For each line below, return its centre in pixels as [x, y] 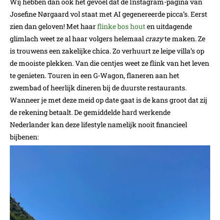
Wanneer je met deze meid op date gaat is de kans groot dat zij [109, 100]
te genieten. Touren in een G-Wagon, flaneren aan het [95, 75]
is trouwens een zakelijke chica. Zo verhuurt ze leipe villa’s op [107, 51]
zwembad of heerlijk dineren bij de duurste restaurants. [98, 87]
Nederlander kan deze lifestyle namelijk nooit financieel [98, 124]
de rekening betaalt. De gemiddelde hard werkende [90, 112]
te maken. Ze [184, 38]
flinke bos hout [121, 26]
